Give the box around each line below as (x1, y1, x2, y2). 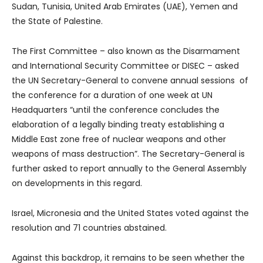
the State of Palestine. (12, 15, 103, 27)
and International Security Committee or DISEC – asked (12, 59, 239, 72)
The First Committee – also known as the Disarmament (12, 45, 240, 57)
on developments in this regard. (12, 177, 142, 189)
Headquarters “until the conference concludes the (12, 103, 220, 116)
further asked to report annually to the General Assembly (12, 162, 247, 174)
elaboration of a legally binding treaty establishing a (12, 118, 224, 130)
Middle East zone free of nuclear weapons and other (12, 133, 226, 145)
